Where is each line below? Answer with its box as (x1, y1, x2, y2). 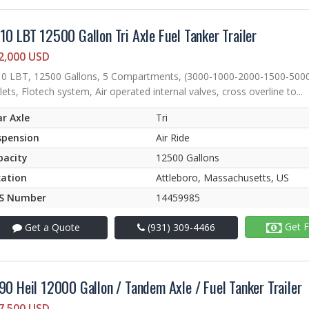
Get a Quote (22, 221, 81, 235)
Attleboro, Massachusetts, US (156, 171, 289, 185)
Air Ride (156, 131, 190, 145)
